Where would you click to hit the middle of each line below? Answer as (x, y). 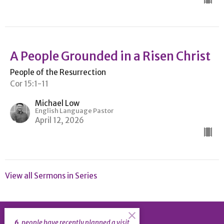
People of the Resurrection (58, 72)
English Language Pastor (74, 111)
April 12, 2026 (59, 120)
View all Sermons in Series (51, 176)
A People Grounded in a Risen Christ (110, 56)
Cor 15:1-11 (29, 84)
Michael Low (57, 103)
